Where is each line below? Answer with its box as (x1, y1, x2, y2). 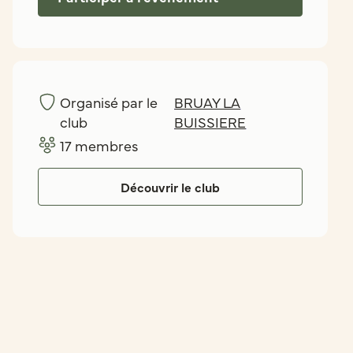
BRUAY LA (174, 92, 241, 112)
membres (72, 136, 138, 155)
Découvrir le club (121, 178, 220, 195)
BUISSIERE (174, 112, 247, 132)
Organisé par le (60, 92, 158, 112)
